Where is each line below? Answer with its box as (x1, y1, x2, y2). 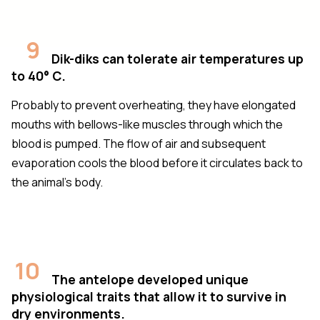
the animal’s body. (11, 174, 103, 190)
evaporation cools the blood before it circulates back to (11, 154, 303, 171)
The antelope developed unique (51, 270, 249, 288)
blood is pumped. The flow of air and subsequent (11, 135, 266, 151)
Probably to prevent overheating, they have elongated (11, 96, 296, 113)
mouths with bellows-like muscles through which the (11, 116, 283, 132)
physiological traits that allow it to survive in (11, 287, 286, 305)
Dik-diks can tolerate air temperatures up (51, 49, 304, 67)
